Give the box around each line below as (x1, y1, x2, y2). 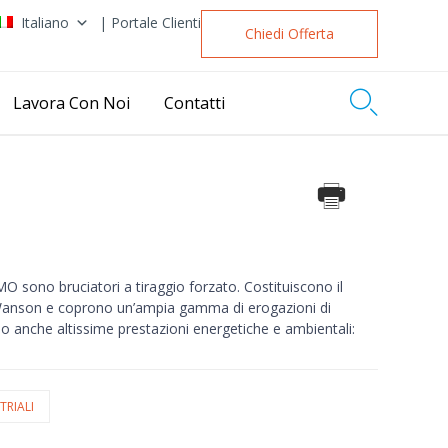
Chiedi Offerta (244, 24, 334, 43)
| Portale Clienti (98, 13, 201, 33)
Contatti (164, 91, 225, 114)
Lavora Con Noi (13, 91, 130, 114)
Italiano (20, 13, 69, 33)
